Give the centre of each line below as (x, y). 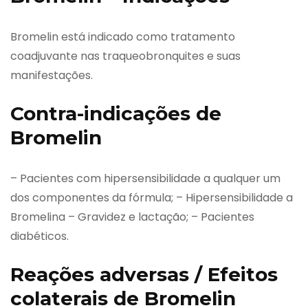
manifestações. (52, 75)
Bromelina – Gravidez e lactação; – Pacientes (132, 217)
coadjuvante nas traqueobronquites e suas (125, 56)
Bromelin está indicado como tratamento (123, 36)
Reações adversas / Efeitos (144, 274)
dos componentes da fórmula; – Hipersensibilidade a (152, 197)
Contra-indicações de (116, 113)
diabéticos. (40, 236)
